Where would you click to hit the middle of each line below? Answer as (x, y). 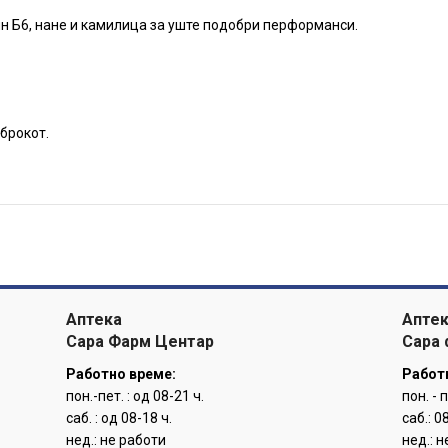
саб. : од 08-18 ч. (119, 418)
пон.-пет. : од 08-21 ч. (135, 396)
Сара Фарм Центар (140, 341)
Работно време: (121, 374)
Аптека (94, 319)
